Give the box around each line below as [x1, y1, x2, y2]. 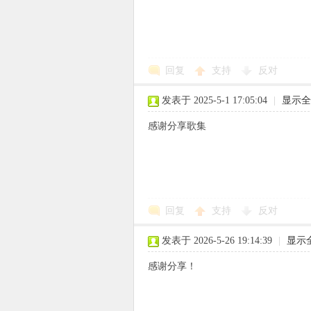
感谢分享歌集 [148, 121, 206, 131]
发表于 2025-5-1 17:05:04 [162, 95, 267, 106]
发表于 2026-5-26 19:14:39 [162, 235, 272, 246]
